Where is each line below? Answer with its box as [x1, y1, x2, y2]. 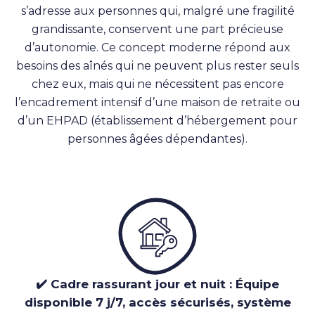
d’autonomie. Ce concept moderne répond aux [25, 41, 290, 55]
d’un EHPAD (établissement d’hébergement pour [18, 114, 297, 128]
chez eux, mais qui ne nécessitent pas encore [31, 77, 284, 91]
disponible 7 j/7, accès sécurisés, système [24, 295, 291, 310]
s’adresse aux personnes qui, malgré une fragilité [20, 4, 295, 18]
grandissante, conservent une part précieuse [32, 22, 283, 37]
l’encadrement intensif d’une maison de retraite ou [15, 96, 300, 110]
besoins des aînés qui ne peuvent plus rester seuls [16, 59, 299, 73]
